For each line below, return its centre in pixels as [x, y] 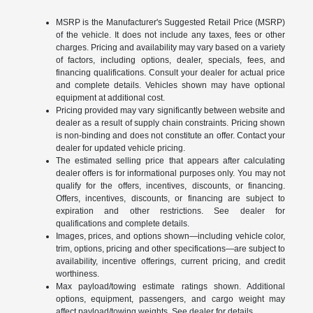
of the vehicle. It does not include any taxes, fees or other [170, 35]
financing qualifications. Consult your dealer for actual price [170, 73]
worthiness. [77, 274]
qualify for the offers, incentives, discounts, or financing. [170, 186]
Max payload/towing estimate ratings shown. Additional [170, 287]
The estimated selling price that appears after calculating [170, 161]
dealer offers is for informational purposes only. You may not [170, 174]
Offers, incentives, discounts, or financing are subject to [170, 199]
